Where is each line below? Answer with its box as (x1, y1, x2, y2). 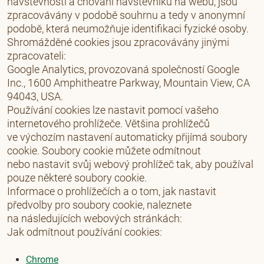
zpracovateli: (7, 49, 66, 62)
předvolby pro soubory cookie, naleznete (7, 199, 192, 211)
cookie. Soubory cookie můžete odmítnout (7, 144, 201, 157)
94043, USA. (7, 90, 63, 103)
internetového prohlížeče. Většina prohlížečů (7, 117, 210, 130)
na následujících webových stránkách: (7, 212, 182, 225)
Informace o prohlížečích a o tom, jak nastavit (7, 185, 216, 197)
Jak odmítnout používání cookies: (7, 226, 162, 238)
